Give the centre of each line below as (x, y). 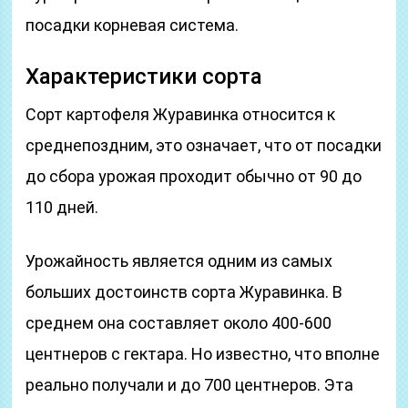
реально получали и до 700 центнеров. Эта (190, 385)
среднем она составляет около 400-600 (179, 323)
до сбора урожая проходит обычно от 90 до (194, 176)
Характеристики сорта (144, 76)
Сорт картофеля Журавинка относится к (181, 114)
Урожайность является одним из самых (179, 261)
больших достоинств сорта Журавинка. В (184, 292)
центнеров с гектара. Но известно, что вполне (203, 354)
